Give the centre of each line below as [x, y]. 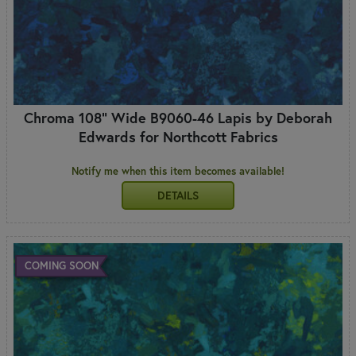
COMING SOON [61, 265]
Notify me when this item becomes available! [178, 171]
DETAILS [178, 195]
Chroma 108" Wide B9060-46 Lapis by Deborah [178, 117]
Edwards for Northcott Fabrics [178, 136]
